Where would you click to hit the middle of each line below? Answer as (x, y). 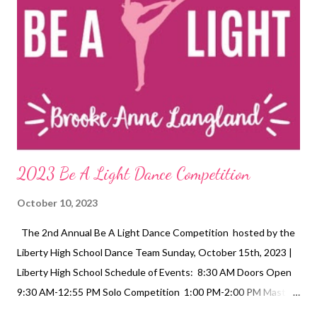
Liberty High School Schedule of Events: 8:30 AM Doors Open (154, 272)
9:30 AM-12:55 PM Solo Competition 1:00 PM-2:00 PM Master (156, 292)
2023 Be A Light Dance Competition (133, 173)
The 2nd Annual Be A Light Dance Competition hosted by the (156, 232)
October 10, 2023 (57, 202)
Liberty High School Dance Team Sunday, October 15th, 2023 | (155, 252)
